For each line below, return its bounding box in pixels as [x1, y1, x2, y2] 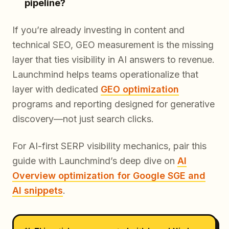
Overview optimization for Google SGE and [12, 170, 205, 181]
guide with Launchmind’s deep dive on [12, 155, 177, 167]
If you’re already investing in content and [12, 25, 185, 36]
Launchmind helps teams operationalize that [12, 69, 198, 80]
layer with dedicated [12, 84, 101, 95]
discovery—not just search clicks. [12, 113, 154, 125]
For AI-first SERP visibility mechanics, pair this [12, 141, 207, 152]
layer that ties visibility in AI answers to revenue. [12, 54, 215, 65]
